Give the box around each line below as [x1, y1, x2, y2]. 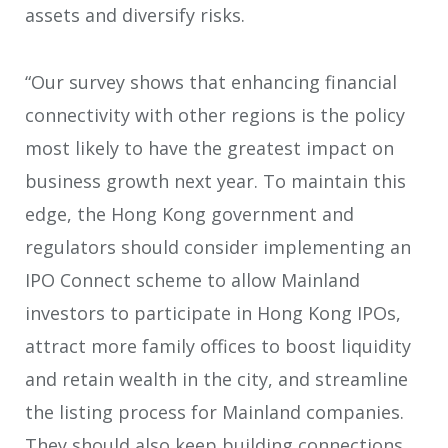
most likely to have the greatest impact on [25, 135, 394, 160]
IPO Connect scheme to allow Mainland [25, 267, 360, 292]
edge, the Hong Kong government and [25, 201, 354, 226]
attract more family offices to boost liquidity [25, 333, 411, 358]
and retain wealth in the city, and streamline [25, 366, 408, 391]
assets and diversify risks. [25, 3, 245, 28]
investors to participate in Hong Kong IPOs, [25, 300, 401, 325]
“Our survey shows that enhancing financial [25, 69, 397, 94]
